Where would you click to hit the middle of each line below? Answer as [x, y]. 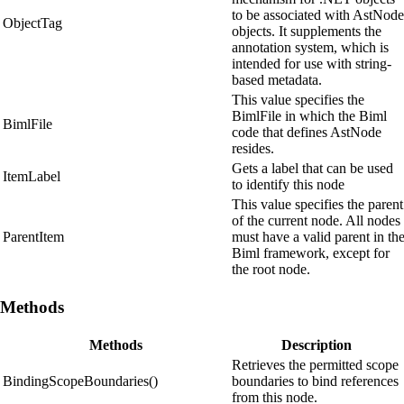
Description [317, 344]
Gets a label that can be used [312, 169]
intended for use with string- [312, 64]
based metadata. [277, 80]
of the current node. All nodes [316, 221]
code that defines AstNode [307, 133]
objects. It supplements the [307, 32]
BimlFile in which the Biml [309, 116]
